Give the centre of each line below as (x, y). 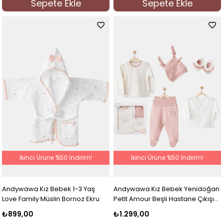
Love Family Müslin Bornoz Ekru (51, 199)
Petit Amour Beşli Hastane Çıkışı (164, 199)
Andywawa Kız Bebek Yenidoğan (167, 189)
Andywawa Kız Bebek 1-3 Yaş (49, 189)
